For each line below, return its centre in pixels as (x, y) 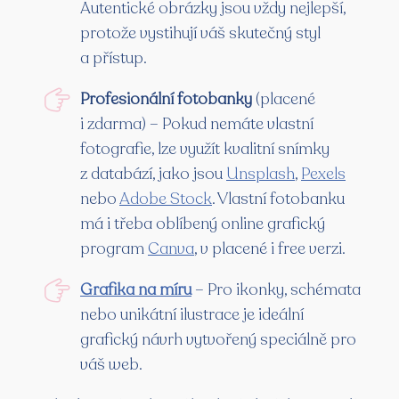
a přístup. (114, 58)
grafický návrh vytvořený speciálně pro (218, 340)
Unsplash (261, 174)
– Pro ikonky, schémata (276, 290)
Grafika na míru (136, 290)
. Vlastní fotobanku (278, 199)
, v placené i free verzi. (270, 249)
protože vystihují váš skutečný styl (200, 33)
